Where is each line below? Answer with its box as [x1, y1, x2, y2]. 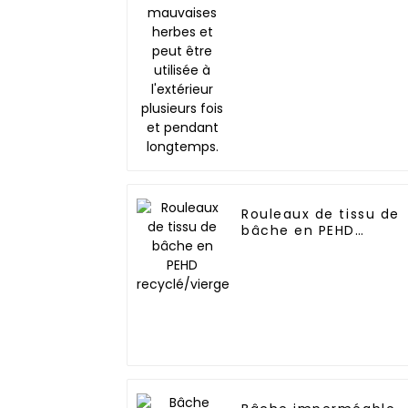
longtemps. [241, 5, 328, 24]
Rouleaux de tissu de [241, 205, 400, 224]
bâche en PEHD [241, 221, 356, 240]
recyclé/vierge [241, 238, 354, 257]
